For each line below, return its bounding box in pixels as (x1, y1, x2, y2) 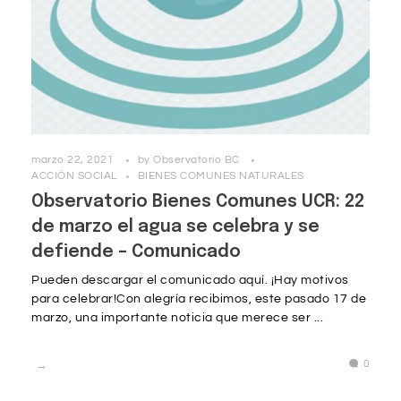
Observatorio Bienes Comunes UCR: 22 (31, 193, 364, 212)
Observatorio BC (153, 154, 243, 166)
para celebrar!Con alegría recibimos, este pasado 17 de (31, 293, 366, 306)
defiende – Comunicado (31, 243, 241, 262)
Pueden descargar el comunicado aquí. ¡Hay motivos (31, 274, 349, 287)
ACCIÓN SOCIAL (31, 170, 117, 183)
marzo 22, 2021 (31, 154, 114, 166)
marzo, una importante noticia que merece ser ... (31, 311, 323, 325)
